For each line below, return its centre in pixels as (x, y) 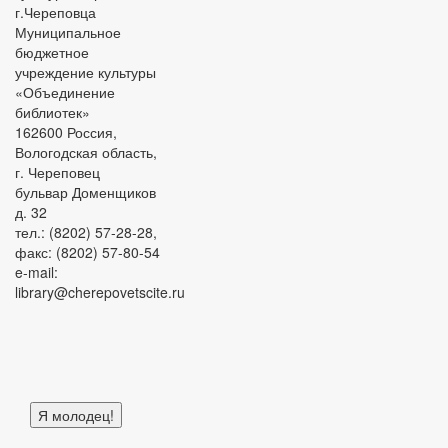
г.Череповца (55, 12)
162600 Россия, (66, 132)
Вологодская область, (86, 152)
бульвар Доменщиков (85, 192)
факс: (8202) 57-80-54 (87, 252)
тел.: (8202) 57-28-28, (86, 232)
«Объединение (65, 92)
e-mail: (36, 272)
